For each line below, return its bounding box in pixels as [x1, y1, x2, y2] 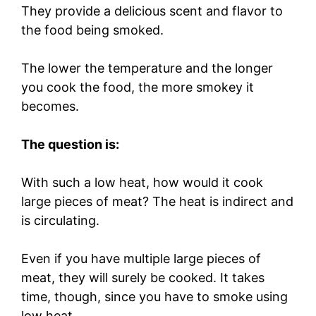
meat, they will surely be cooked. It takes [21, 269, 265, 285]
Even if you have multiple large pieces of [21, 250, 261, 266]
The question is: [21, 136, 119, 152]
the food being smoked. [21, 22, 164, 37]
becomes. [21, 98, 79, 114]
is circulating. [21, 212, 99, 228]
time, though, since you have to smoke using [21, 288, 288, 304]
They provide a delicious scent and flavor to [21, 3, 283, 18]
